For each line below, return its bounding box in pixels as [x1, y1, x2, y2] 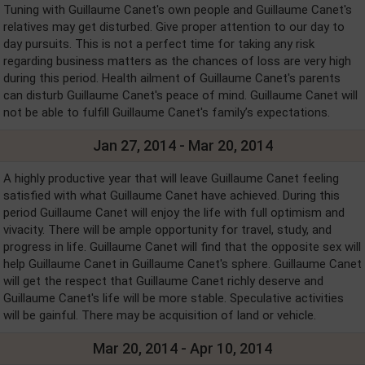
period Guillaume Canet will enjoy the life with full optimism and [3, 204, 345, 220]
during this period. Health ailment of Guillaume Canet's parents [3, 70, 341, 86]
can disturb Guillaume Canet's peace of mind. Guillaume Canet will [3, 87, 358, 103]
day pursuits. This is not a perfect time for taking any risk [3, 36, 314, 51]
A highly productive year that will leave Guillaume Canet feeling [3, 170, 339, 186]
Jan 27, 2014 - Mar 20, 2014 [92, 136, 273, 154]
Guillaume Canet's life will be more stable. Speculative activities [3, 290, 344, 306]
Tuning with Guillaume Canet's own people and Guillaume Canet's [3, 2, 352, 17]
